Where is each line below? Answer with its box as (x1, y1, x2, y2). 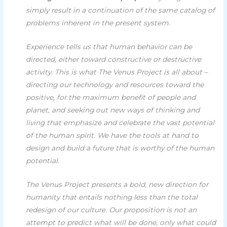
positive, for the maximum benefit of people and (26, 93, 196, 101)
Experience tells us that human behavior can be (26, 42, 193, 51)
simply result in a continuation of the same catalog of (26, 6, 215, 15)
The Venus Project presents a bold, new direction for (26, 180, 209, 188)
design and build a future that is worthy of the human (26, 143, 215, 152)
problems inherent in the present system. (26, 19, 171, 27)
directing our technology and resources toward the (26, 80, 204, 89)
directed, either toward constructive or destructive (26, 55, 202, 63)
